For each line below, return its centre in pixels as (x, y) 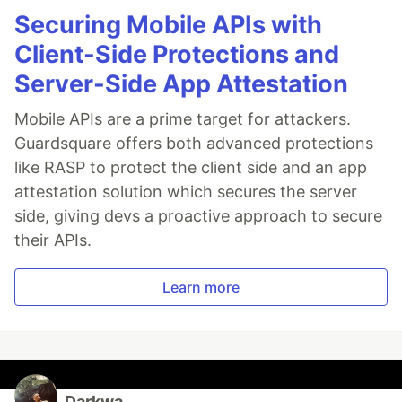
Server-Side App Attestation (181, 84)
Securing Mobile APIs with (168, 25)
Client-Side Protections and (177, 55)
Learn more (201, 288)
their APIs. (53, 240)
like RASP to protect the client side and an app (191, 168)
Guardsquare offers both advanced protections (194, 144)
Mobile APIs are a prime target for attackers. (183, 119)
